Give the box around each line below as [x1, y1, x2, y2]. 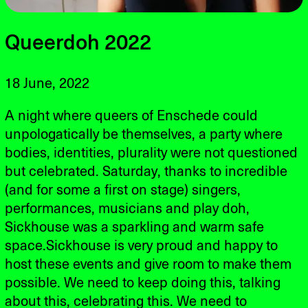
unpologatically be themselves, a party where [5, 127, 283, 142]
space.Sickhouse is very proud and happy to [5, 239, 278, 253]
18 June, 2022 [5, 76, 90, 91]
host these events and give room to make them [5, 257, 292, 272]
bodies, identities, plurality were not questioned [5, 146, 298, 160]
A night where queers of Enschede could [5, 109, 258, 123]
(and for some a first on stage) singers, [5, 183, 241, 197]
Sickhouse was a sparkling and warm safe [5, 220, 265, 234]
